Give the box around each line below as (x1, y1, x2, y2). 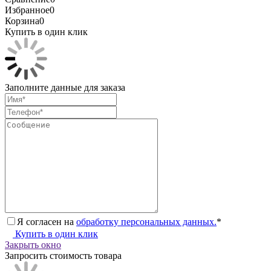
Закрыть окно (5, 239, 61, 250)
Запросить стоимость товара (5, 250, 122, 261)
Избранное (5, 4, 50, 15)
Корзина (5, 15, 39, 26)
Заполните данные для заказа (5, 82, 125, 93)
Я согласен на (17, 216, 76, 227)
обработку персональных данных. (76, 216, 217, 227)
